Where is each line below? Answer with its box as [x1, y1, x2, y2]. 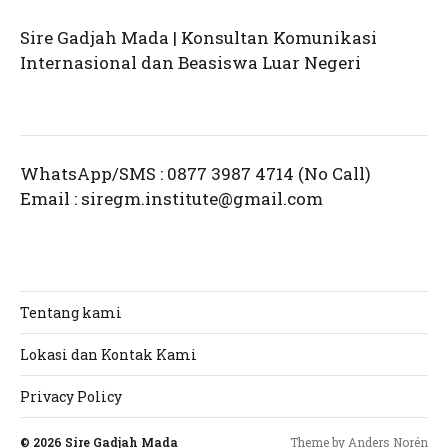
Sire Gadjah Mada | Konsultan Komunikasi [20, 26, 377, 49]
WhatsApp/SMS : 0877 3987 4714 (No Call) [20, 161, 371, 185]
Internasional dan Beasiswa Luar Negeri [20, 51, 361, 74]
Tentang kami [20, 302, 122, 322]
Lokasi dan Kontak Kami [20, 344, 197, 364]
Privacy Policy [20, 386, 122, 406]
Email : [20, 186, 81, 210]
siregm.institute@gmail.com [81, 186, 323, 210]
